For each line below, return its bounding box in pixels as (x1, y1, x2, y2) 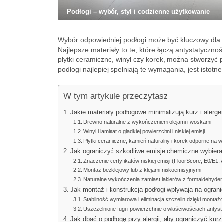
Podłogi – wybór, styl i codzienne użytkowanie (67, 8, 210, 15)
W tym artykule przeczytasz (63, 91, 168, 101)
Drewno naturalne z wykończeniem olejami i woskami (83, 119, 212, 125)
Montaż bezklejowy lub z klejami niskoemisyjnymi (83, 167, 202, 173)
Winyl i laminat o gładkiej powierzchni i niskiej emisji (83, 128, 205, 134)
